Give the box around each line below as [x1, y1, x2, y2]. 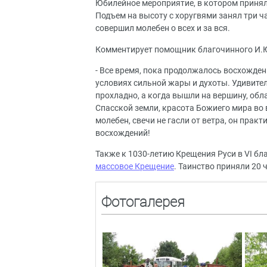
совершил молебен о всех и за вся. [95, 23, 230, 34]
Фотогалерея [101, 193, 185, 210]
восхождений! [95, 128, 150, 139]
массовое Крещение [95, 162, 174, 172]
